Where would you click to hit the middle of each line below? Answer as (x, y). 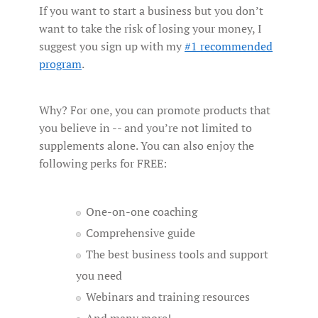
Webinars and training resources (168, 297)
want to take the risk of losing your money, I (150, 29)
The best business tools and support (177, 254)
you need (99, 276)
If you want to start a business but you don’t (151, 11)
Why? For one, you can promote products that (155, 110)
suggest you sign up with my (112, 46)
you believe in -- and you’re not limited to (146, 128)
